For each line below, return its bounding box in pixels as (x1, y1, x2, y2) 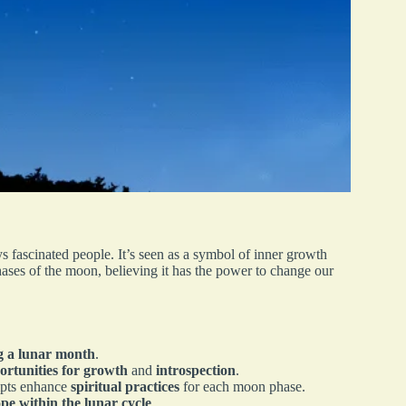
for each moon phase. (179, 379, 305, 395)
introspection (156, 362, 236, 379)
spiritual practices (71, 379, 179, 395)
